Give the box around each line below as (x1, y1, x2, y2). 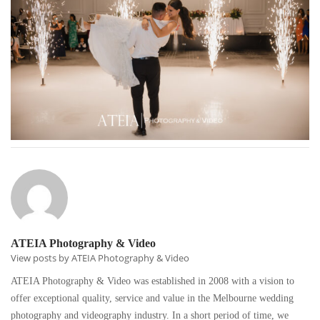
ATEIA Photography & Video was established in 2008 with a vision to (11, 275, 294, 286)
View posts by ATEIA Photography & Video (11, 251, 189, 264)
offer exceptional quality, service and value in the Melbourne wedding (11, 292, 294, 304)
